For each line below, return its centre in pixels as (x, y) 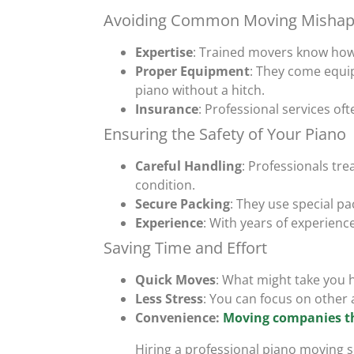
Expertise (164, 52)
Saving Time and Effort (185, 247)
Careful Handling (188, 166)
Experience (169, 222)
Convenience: (179, 317)
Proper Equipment (192, 71)
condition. (165, 185)
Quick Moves (175, 279)
